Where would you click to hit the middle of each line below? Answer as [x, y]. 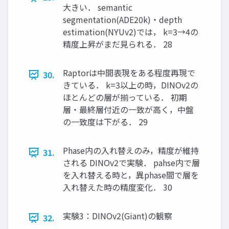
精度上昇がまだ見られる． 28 [118, 44]
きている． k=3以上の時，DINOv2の [131, 85]
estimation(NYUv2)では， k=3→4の [131, 32]
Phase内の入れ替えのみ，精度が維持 [131, 151]
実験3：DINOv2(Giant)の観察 [118, 216]
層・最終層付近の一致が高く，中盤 [128, 110]
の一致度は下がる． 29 [105, 122]
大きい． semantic [98, 7]
